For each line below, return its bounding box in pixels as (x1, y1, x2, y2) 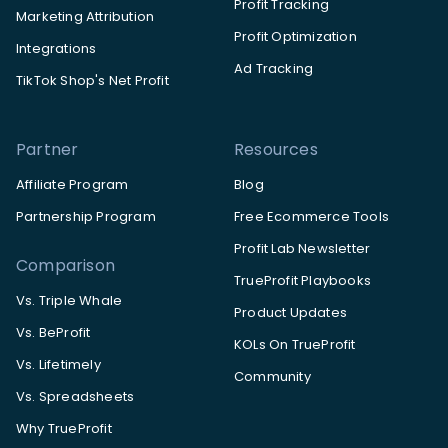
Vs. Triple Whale (16, 291, 123, 311)
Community (234, 367, 311, 387)
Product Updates (234, 303, 347, 323)
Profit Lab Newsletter (234, 239, 371, 259)
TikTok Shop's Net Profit (16, 71, 169, 91)
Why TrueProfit (16, 419, 112, 439)
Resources (234, 138, 318, 162)
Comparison (16, 254, 115, 278)
